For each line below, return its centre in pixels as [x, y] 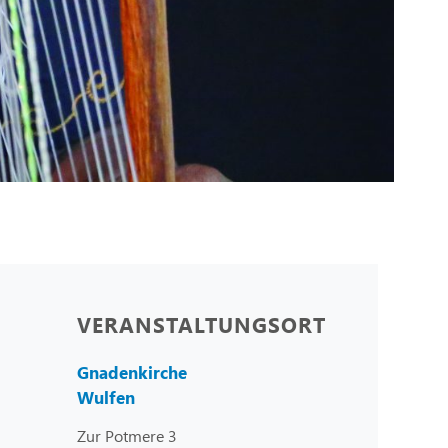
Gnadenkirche [132, 372]
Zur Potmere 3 [127, 435]
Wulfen [106, 397]
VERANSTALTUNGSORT [201, 323]
